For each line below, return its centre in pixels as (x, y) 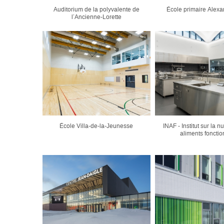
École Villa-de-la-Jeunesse (96, 126)
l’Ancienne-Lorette (96, 17)
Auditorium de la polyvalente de (96, 9)
